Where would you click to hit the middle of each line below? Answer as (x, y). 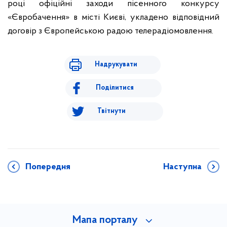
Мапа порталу (105, 220)
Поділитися (115, 88)
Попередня (48, 167)
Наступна (182, 167)
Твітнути (111, 111)
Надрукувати (116, 65)
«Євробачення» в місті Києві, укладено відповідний (113, 17)
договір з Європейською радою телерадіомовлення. (111, 31)
